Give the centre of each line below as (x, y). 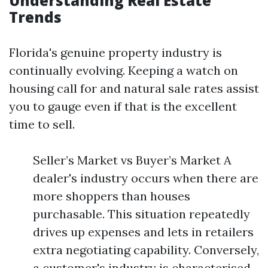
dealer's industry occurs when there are (146, 178)
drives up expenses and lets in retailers (143, 232)
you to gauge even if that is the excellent (123, 106)
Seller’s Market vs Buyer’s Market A (132, 160)
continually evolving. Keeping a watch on (124, 70)
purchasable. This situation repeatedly (141, 214)
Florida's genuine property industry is (115, 52)
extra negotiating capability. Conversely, (146, 250)
